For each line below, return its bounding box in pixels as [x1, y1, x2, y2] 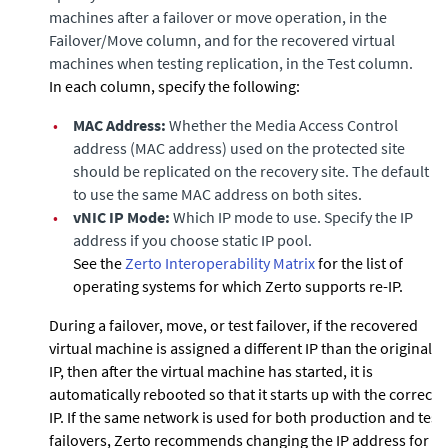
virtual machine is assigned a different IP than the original [49, 338, 432, 358]
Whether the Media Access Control [166, 115, 398, 135]
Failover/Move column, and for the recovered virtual [49, 30, 395, 50]
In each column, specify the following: [49, 76, 300, 96]
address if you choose [73, 230, 222, 250]
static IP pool [222, 230, 308, 250]
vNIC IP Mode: [73, 207, 170, 227]
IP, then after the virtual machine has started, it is [49, 361, 373, 381]
